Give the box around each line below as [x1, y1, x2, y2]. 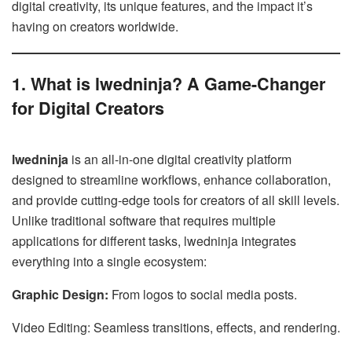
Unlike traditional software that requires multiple [12, 211, 276, 229]
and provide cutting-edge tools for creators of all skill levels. [12, 190, 339, 209]
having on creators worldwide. [12, 17, 178, 36]
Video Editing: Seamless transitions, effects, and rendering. [12, 317, 340, 336]
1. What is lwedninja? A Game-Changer [12, 71, 325, 96]
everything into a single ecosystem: [12, 251, 207, 270]
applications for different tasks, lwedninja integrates [12, 231, 296, 250]
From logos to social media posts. [108, 284, 297, 303]
